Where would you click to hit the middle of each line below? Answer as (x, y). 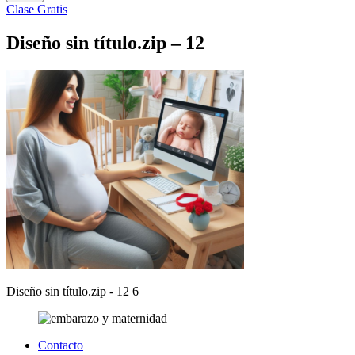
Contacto (61, 345)
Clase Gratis (37, 9)
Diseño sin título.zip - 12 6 (73, 291)
